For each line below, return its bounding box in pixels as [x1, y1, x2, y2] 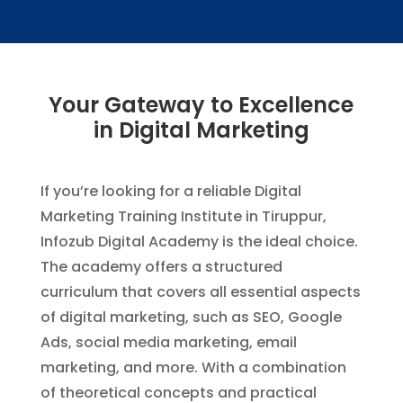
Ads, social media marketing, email [40, 332, 297, 353]
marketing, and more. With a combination [40, 357, 346, 378]
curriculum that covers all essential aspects [40, 282, 361, 302]
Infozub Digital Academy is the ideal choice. [40, 231, 358, 252]
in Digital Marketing [93, 115, 309, 145]
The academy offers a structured [40, 256, 282, 277]
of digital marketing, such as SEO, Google [40, 307, 342, 327]
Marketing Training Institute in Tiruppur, [40, 206, 327, 227]
